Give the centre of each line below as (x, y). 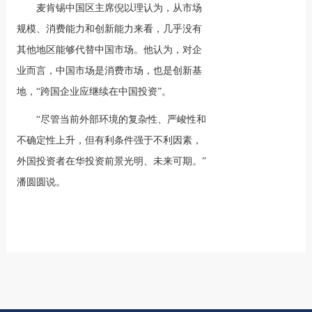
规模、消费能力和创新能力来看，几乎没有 (110, 29)
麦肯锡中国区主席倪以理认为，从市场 (119, 8)
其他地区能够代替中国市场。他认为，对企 (110, 50)
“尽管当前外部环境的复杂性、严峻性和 (122, 119)
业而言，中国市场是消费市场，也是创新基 (110, 71)
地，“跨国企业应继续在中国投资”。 (94, 92)
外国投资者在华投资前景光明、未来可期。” (112, 161)
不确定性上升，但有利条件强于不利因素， (110, 140)
